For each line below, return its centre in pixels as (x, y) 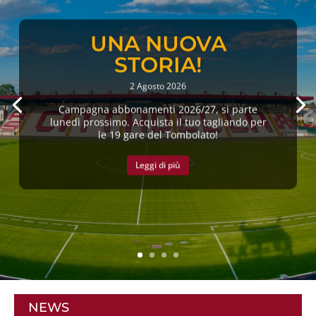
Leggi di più (158, 164)
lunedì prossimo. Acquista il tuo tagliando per (158, 122)
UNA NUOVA (158, 44)
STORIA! (158, 65)
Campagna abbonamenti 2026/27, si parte (158, 109)
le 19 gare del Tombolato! (158, 135)
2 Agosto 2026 (158, 86)
